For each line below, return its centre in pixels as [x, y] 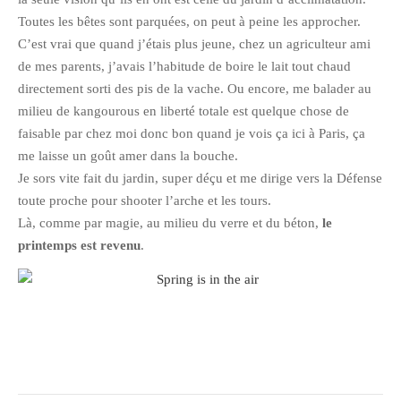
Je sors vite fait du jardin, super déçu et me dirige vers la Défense [200, 178]
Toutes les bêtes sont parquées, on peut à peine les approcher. [189, 21]
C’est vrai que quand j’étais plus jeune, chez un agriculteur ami [194, 44]
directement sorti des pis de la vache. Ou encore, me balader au [195, 89]
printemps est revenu [79, 245]
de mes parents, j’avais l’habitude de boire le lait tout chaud [184, 66]
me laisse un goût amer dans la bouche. [128, 156]
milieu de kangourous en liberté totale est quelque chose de [183, 111]
